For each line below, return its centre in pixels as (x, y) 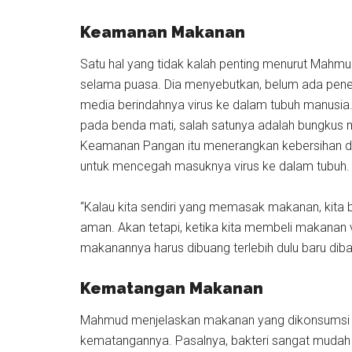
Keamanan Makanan (163, 32)
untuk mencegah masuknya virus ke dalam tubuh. (215, 166)
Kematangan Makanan (172, 288)
